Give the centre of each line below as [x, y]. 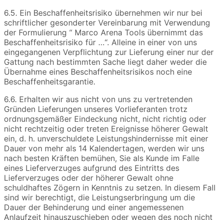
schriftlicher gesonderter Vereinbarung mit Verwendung [107, 23]
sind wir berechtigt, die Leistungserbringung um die [99, 198]
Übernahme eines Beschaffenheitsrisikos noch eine [98, 72]
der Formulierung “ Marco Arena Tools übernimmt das [103, 33]
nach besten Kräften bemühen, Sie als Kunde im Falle [102, 158]
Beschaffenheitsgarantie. [50, 82]
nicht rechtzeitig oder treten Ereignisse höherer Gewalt [106, 129]
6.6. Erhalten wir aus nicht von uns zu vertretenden [98, 99]
